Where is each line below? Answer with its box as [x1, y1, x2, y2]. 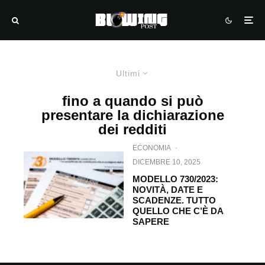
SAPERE [132, 216, 169, 227]
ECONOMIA [132, 144, 171, 152]
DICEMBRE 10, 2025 [132, 158, 201, 166]
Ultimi [116, 69, 140, 78]
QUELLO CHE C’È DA [132, 206, 223, 216]
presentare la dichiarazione [41, 107, 224, 123]
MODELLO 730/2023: [132, 174, 218, 184]
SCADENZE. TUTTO [132, 195, 216, 205]
